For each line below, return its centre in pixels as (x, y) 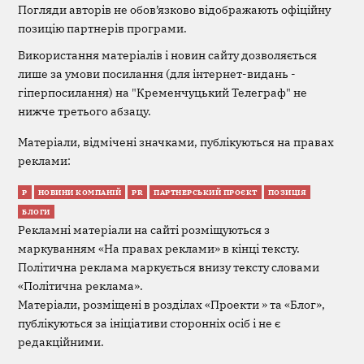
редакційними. (61, 342)
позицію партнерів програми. (103, 28)
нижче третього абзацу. (85, 111)
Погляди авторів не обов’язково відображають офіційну (175, 10)
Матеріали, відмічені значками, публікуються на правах (176, 141)
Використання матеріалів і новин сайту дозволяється (168, 55)
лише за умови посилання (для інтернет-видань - (157, 74)
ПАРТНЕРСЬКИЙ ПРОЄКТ (206, 192)
